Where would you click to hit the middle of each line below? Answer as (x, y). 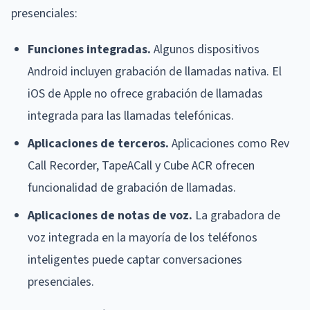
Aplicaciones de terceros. (98, 144)
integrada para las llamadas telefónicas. (131, 116)
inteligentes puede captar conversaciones (135, 260)
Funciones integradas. (89, 50)
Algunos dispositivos (205, 50)
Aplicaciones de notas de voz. (110, 216)
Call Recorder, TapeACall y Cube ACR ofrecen (141, 166)
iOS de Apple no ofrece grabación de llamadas (145, 94)
